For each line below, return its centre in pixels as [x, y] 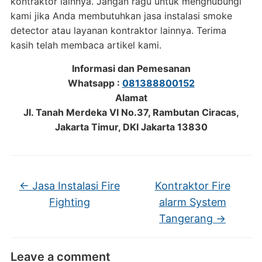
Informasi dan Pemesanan [131, 68]
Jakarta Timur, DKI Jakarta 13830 [131, 127]
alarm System [192, 202]
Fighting [69, 202]
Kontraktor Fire [192, 186]
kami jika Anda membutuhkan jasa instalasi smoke [121, 16]
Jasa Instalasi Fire [74, 186]
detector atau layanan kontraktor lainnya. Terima [118, 30]
